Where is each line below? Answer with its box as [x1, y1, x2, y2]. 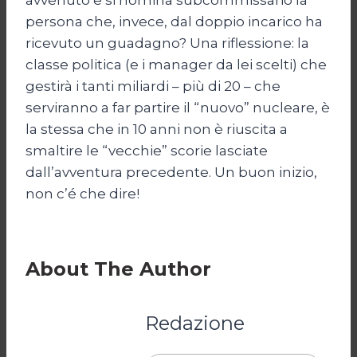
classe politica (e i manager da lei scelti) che [25, 56, 327, 73]
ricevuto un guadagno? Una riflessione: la [25, 34, 309, 51]
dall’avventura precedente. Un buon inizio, [25, 163, 317, 180]
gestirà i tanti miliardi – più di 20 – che [25, 77, 280, 94]
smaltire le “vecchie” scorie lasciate [25, 142, 268, 159]
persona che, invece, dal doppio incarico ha [25, 13, 323, 29]
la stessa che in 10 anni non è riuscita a [25, 120, 288, 137]
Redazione [145, 311, 245, 335]
